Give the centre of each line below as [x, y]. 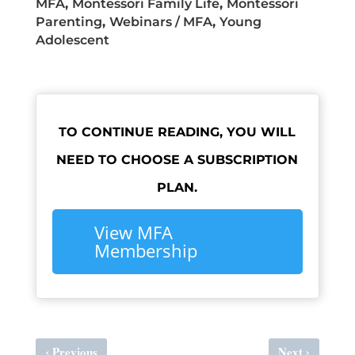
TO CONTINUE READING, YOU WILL [177, 132]
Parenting [69, 22]
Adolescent [72, 40]
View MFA [133, 232]
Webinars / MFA [160, 22]
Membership [145, 250]
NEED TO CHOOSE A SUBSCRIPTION [177, 160]
